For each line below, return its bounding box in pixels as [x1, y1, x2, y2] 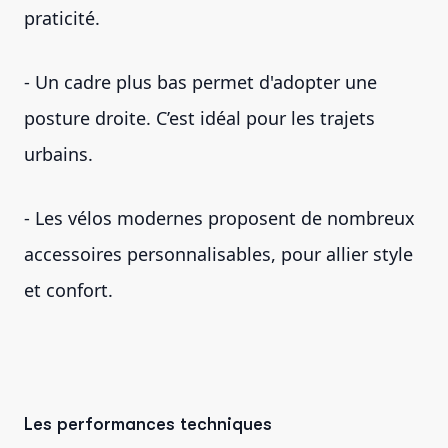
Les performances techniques [24, 413, 272, 434]
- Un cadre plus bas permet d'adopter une [24, 69, 377, 94]
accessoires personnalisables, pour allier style [24, 241, 413, 266]
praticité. [24, 5, 105, 30]
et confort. [24, 277, 113, 302]
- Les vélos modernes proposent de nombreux [24, 205, 415, 230]
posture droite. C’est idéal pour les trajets [24, 105, 375, 130]
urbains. [24, 141, 98, 166]
